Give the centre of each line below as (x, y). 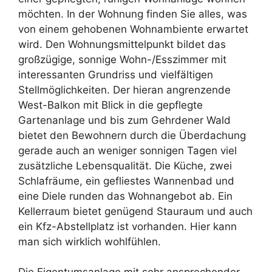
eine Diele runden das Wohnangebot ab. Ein (125, 196)
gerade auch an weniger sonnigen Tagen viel (127, 151)
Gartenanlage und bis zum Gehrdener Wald (124, 121)
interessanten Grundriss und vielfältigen (116, 75)
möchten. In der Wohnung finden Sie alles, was (133, 14)
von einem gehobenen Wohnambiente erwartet (133, 29)
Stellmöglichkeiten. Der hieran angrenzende (124, 90)
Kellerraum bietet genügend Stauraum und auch (135, 212)
